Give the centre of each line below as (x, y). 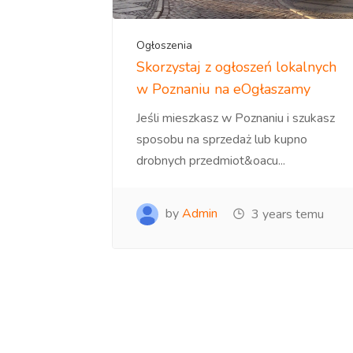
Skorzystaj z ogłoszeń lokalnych (236, 67)
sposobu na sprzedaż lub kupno (222, 139)
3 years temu (286, 215)
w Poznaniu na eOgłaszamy (223, 89)
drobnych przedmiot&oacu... (211, 161)
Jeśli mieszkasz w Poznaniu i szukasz (236, 118)
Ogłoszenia (164, 45)
